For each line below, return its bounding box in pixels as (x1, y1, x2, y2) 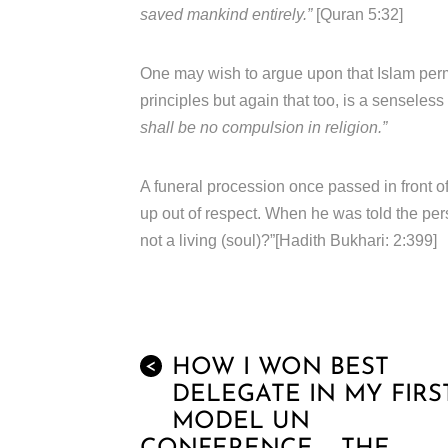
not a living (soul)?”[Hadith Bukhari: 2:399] (140, 231, 437, 249)
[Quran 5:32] (312, 5, 403, 23)
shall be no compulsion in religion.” (140, 118, 387, 136)
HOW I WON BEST (172, 355, 389, 380)
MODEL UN (172, 409, 310, 434)
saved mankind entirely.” (140, 5, 312, 23)
